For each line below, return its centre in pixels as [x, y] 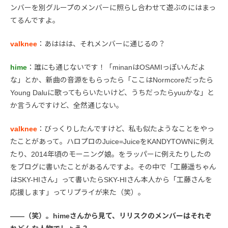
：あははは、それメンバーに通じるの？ [101, 44]
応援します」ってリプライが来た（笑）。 [78, 193]
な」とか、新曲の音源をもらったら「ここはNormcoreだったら [112, 80]
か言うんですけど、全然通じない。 [67, 106]
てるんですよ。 [35, 21]
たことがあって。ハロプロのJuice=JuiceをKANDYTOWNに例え [112, 142]
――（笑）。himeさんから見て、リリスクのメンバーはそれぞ [111, 216]
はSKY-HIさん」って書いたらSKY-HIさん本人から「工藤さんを [111, 180]
